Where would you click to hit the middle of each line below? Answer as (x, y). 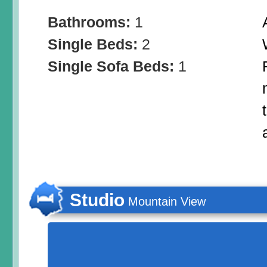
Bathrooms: (91, 22)
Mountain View (167, 202)
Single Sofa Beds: (113, 66)
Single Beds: (95, 44)
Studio (97, 200)
